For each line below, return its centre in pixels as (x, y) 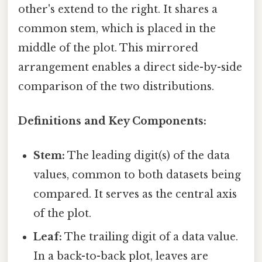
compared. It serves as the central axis (135, 194)
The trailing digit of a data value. (150, 237)
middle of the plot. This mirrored (108, 48)
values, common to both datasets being (137, 175)
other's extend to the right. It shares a (118, 9)
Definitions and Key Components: (112, 121)
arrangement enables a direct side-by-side (130, 67)
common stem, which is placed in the (117, 28)
